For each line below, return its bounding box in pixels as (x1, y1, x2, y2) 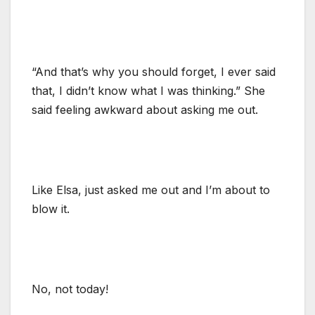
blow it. (32, 201, 70, 216)
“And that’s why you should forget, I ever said (32, 64, 276, 79)
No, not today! (32, 281, 108, 296)
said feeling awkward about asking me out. (32, 102, 258, 117)
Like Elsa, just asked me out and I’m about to (32, 182, 270, 197)
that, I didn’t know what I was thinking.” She (32, 83, 265, 98)
